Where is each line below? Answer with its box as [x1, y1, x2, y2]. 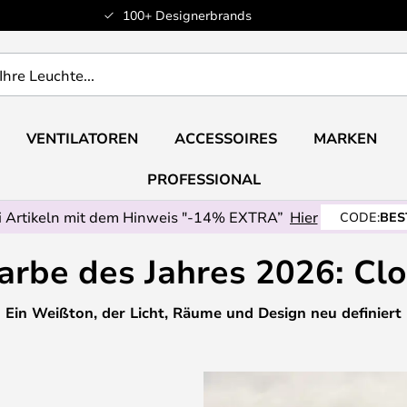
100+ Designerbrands [122, 6, 252, 24]
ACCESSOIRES [174, 128, 277, 148]
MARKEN [313, 128, 377, 148]
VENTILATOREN [25, 128, 138, 148]
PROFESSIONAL [146, 169, 261, 189]
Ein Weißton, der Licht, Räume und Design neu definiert [5, 303, 402, 323]
